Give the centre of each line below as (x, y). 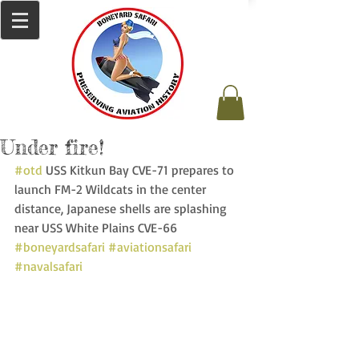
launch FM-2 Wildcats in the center (112, 190)
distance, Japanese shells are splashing (122, 209)
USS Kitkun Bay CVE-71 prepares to (140, 170)
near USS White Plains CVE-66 (101, 228)
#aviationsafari (150, 247)
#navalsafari (48, 266)
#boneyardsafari (60, 247)
